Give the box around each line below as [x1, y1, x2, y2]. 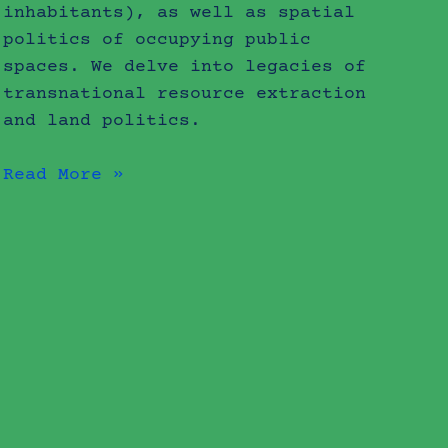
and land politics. [3, 110, 202, 131]
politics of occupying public [3, 29, 312, 50]
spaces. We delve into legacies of [3, 56, 367, 77]
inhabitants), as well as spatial [3, 2, 356, 23]
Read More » [3, 164, 125, 185]
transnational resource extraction [3, 83, 367, 104]
